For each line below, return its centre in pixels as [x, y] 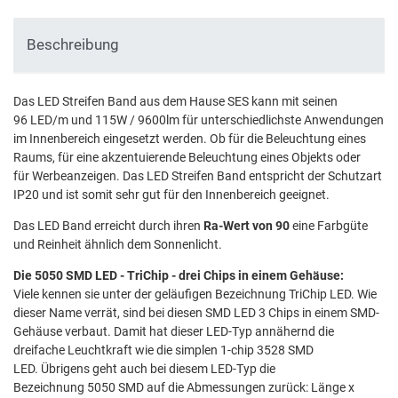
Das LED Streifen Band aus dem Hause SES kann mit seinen [175, 102]
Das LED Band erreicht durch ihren [108, 226]
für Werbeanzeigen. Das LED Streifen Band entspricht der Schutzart [198, 176]
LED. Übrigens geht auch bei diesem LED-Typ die [144, 369]
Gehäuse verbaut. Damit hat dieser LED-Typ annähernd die [174, 332]
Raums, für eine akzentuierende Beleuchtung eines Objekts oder [187, 158]
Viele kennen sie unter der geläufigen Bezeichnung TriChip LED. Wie [195, 295]
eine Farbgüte [329, 226]
